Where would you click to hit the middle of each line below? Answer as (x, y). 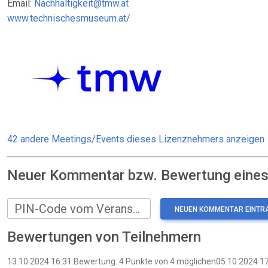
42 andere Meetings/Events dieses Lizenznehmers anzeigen (136, 139)
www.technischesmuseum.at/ (69, 18)
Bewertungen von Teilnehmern (104, 237)
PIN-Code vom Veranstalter (136, 208)
